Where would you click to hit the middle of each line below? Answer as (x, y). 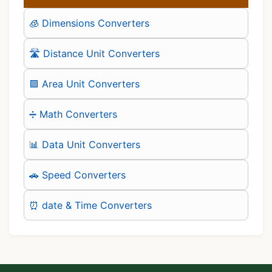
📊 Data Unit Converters (85, 144)
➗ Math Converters (73, 114)
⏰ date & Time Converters (90, 205)
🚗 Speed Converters (77, 175)
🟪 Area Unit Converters (84, 83)
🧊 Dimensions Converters (89, 23)
